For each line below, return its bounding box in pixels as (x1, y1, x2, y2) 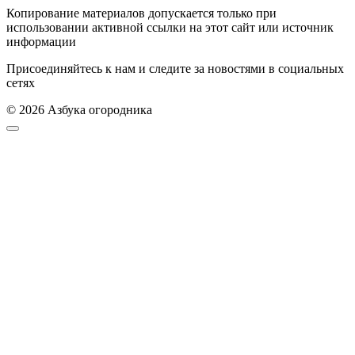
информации (6, 35, 76, 49)
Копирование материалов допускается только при (6, 6, 277, 21)
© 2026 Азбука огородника (6, 103, 152, 117)
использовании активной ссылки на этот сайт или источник (6, 21, 334, 35)
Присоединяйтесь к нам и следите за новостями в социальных (6, 62, 344, 76)
